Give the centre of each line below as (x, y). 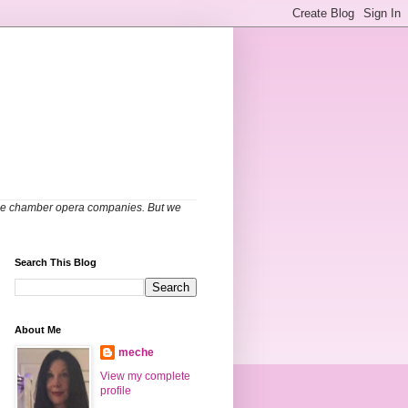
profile (116, 391)
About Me (38, 330)
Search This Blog (56, 263)
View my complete (145, 377)
